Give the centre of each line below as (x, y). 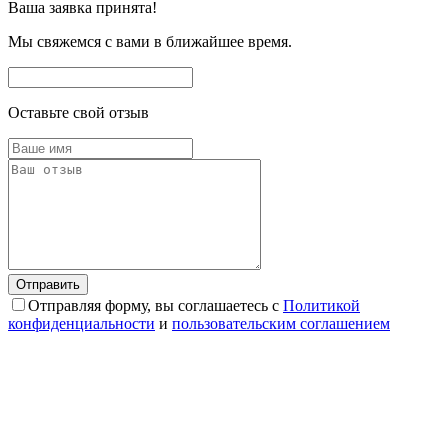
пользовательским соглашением (281, 323)
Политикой (321, 305)
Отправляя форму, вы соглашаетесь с (155, 305)
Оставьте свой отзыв (78, 112)
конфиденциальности (81, 323)
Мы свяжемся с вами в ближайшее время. (150, 41)
